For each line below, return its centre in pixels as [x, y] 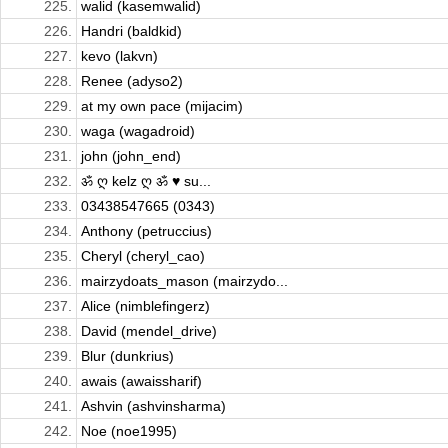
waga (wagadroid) [138, 131]
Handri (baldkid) [131, 31]
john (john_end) [131, 156]
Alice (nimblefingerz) [145, 306]
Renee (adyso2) [132, 81]
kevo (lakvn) [119, 56]
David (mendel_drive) [149, 331]
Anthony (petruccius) [146, 231]
